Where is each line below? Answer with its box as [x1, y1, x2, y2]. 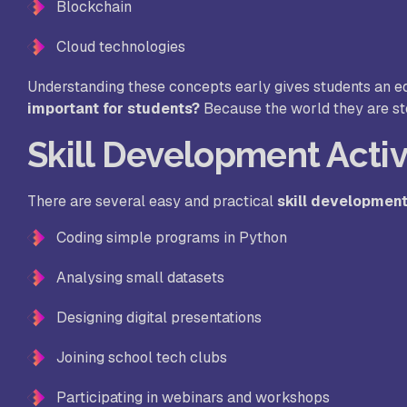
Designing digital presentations [56, 308, 262, 328]
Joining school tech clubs [56, 348, 227, 368]
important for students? [27, 99, 200, 119]
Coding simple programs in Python [56, 228, 287, 248]
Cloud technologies [56, 37, 185, 57]
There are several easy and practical [27, 192, 277, 212]
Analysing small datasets [56, 268, 224, 288]
